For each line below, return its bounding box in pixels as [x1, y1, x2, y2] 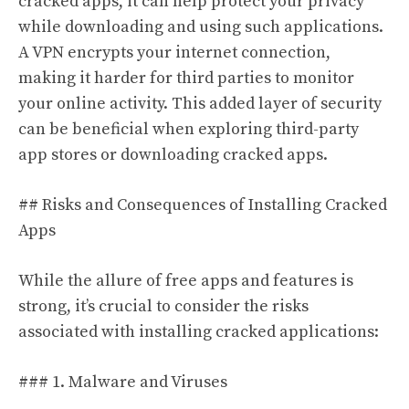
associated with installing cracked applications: [18, 321, 379, 343]
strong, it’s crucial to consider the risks [18, 296, 309, 318]
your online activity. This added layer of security [18, 93, 382, 115]
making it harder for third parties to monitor [18, 68, 354, 89]
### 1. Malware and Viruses [18, 372, 227, 393]
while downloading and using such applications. [18, 16, 383, 38]
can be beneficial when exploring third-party [18, 119, 359, 141]
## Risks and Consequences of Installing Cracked [18, 194, 387, 216]
